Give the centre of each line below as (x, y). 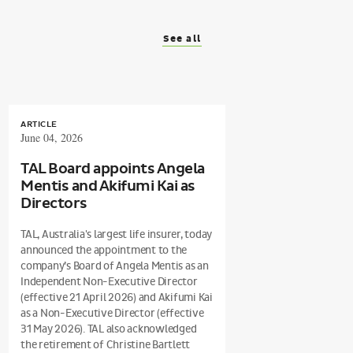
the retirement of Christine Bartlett (105, 345)
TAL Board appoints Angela (113, 169)
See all (182, 39)
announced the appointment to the (104, 250)
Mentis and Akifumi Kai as (108, 186)
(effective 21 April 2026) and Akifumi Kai (117, 297)
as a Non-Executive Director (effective (112, 313)
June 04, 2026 (52, 137)
